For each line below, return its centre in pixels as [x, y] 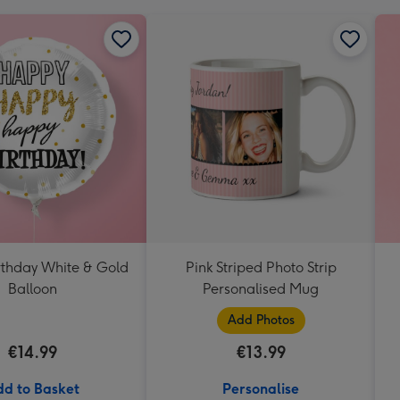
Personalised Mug [261, 288]
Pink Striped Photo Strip [261, 267]
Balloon [32, 288]
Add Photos [261, 320]
